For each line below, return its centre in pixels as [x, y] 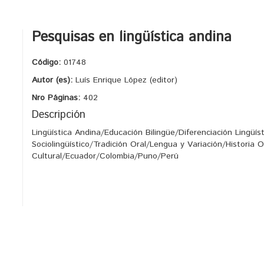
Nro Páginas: [57, 98]
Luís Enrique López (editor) [126, 80]
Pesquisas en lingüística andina [132, 37]
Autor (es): [54, 80]
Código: [48, 62]
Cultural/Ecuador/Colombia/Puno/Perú [105, 156]
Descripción [59, 115]
